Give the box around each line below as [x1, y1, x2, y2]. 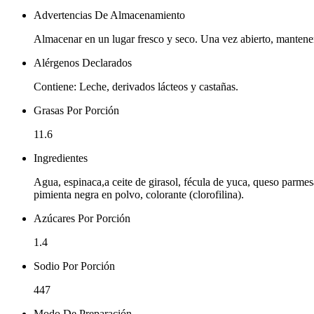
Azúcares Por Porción [34, 212, 130, 224]
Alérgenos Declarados [34, 56, 132, 69]
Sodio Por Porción [34, 259, 115, 272]
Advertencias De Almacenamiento [34, 8, 185, 21]
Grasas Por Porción [34, 104, 119, 116]
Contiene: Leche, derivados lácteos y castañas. [34, 80, 238, 93]
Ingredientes [34, 151, 88, 164]
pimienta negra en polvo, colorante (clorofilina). [34, 188, 244, 200]
